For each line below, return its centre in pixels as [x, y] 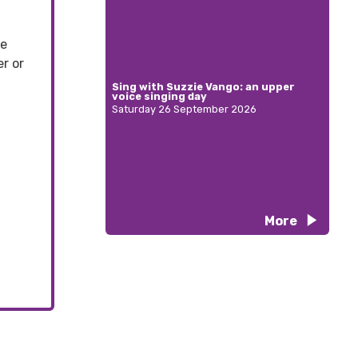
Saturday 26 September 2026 [184, 109]
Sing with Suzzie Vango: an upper [203, 87]
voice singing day [159, 97]
